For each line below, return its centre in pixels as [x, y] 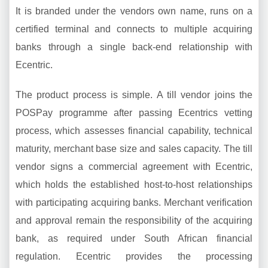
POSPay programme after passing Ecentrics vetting [134, 113]
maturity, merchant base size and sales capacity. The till [134, 149]
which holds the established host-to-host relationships [134, 185]
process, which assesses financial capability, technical [134, 131]
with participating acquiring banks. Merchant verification [134, 202]
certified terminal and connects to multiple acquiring [134, 29]
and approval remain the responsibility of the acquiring [134, 220]
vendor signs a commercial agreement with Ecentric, [134, 167]
